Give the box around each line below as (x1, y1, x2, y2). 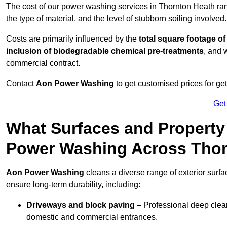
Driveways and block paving (26, 201, 135, 210)
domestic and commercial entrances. (26, 213, 158, 222)
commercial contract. (6, 59, 80, 68)
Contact (6, 79, 36, 88)
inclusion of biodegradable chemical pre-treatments (6, 47, 204, 56)
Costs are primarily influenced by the (6, 34, 139, 44)
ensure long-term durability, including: (6, 180, 140, 190)
